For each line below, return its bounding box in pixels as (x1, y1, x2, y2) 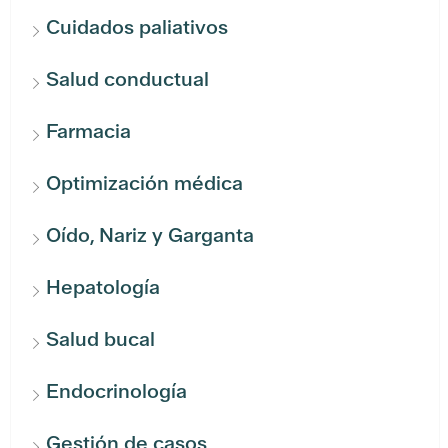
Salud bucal (46, 326, 155, 353)
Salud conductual (46, 66, 209, 93)
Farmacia (46, 118, 131, 145)
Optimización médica (46, 170, 243, 197)
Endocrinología (46, 378, 187, 405)
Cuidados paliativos (46, 14, 228, 41)
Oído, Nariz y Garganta (46, 222, 254, 249)
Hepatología (46, 274, 160, 301)
